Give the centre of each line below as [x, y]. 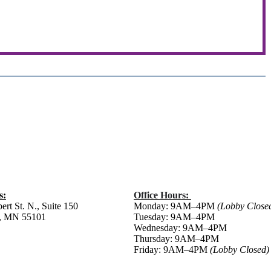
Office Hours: [162, 195]
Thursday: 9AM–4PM [176, 239]
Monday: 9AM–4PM [175, 206]
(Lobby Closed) [240, 250]
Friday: [149, 250]
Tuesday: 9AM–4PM [174, 217]
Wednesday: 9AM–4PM [180, 228]
